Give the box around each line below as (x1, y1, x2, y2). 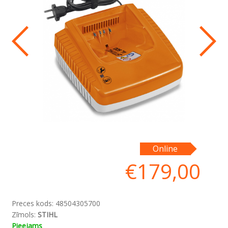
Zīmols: (11, 210, 38, 220)
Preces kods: (11, 198, 55, 209)
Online (153, 143, 178, 155)
